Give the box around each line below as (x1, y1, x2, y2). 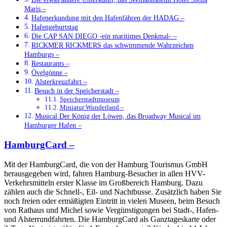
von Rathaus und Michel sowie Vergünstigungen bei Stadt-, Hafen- (4, 205, 218, 214)
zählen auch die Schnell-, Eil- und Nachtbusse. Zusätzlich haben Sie (4, 187, 221, 196)
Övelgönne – (31, 68, 68, 77)
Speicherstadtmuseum (59, 95, 120, 103)
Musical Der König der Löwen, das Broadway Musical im (34, 112, 201, 121)
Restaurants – (31, 59, 69, 68)
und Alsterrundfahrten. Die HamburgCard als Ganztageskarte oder (4, 214, 216, 223)
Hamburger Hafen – (24, 121, 82, 130)
